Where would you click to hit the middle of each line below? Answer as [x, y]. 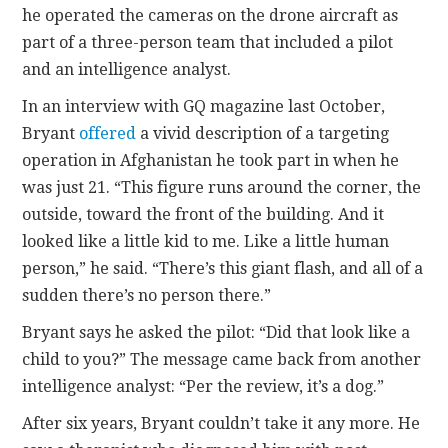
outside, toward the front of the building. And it [203, 214]
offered [108, 133]
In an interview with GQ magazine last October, [204, 106]
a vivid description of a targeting [263, 133]
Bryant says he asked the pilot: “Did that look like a [216, 332]
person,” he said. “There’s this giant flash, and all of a [223, 268]
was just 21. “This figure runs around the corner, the [222, 187]
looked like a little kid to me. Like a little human [206, 241]
